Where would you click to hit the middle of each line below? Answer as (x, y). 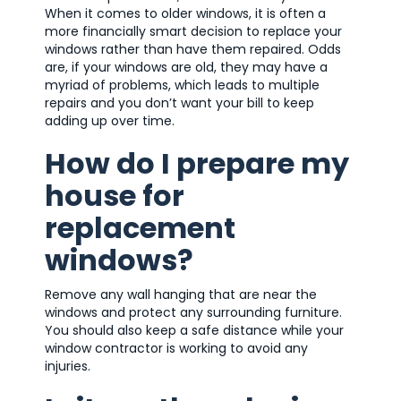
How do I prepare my (197, 163)
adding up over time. (110, 120)
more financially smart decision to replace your (193, 31)
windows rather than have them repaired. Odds (193, 49)
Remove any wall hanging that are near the (181, 294)
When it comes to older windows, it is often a (185, 13)
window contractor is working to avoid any (176, 348)
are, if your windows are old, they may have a (186, 67)
